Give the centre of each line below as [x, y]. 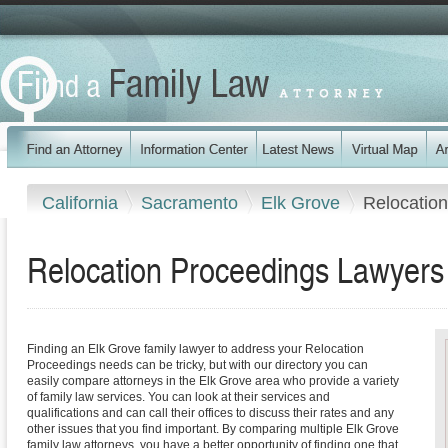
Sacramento [192, 202]
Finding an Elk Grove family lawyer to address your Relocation [195, 349]
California [82, 202]
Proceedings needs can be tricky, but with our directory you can [197, 365]
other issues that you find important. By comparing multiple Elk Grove [213, 429]
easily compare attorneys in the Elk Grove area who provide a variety [213, 381]
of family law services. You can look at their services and [178, 397]
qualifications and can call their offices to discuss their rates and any [210, 413]
